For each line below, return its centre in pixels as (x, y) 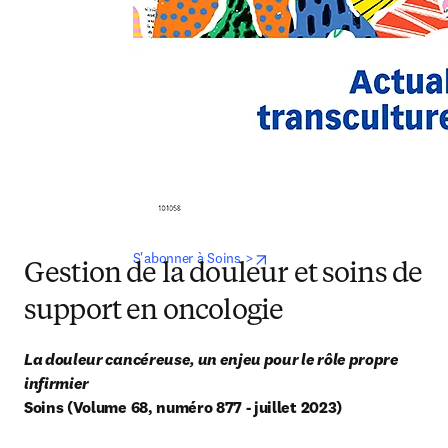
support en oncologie (154, 312)
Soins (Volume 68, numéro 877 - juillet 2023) (183, 407)
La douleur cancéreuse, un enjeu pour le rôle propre (211, 359)
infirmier (57, 383)
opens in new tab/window (345, 257)
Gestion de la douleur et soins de (223, 275)
